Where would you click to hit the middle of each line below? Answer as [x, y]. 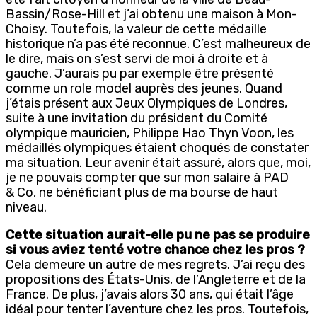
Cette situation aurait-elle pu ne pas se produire [158, 235]
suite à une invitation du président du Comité [137, 118]
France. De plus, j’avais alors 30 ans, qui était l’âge [150, 294]
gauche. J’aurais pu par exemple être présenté [140, 73]
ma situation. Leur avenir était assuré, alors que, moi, [158, 162]
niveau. [26, 207]
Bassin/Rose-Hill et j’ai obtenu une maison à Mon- [151, 14]
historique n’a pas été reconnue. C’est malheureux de [158, 44]
